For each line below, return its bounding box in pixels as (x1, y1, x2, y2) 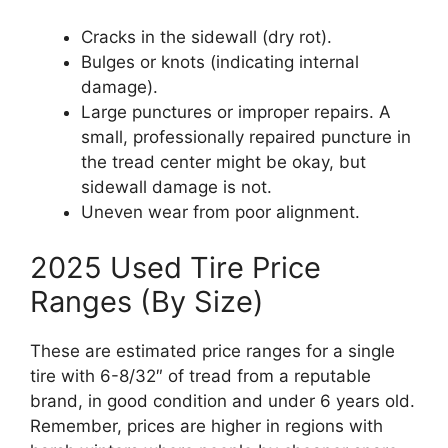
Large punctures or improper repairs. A (81, 102, 391, 122)
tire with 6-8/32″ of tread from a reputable (30, 365, 371, 386)
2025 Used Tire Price (30, 249, 321, 285)
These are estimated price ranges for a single (30, 340, 395, 361)
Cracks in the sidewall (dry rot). (81, 27, 332, 47)
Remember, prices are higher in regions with (30, 415, 383, 436)
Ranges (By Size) (30, 283, 264, 319)
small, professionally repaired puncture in (81, 127, 411, 147)
